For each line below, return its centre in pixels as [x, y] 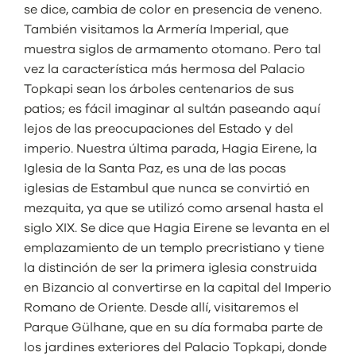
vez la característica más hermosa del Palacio [164, 70]
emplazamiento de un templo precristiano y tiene [174, 248]
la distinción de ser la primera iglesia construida [170, 268]
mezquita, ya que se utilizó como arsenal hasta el [174, 209]
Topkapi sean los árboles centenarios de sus [159, 89]
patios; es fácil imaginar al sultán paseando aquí [172, 109]
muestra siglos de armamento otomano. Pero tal [172, 50]
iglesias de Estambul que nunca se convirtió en [167, 189]
